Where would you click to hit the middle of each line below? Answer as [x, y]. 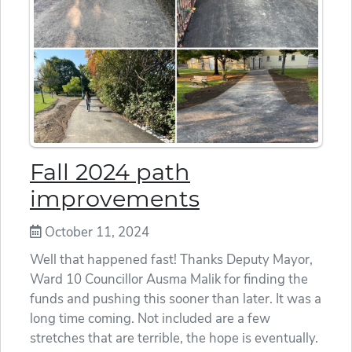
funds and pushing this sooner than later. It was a [176, 299]
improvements [115, 199]
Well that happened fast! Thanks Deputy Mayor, [171, 260]
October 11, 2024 [95, 233]
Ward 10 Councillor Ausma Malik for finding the [169, 280]
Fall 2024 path [110, 172]
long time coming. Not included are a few [150, 319]
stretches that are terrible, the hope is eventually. [174, 339]
